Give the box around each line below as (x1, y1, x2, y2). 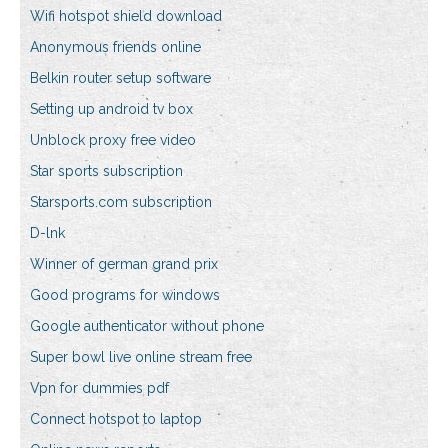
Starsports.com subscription (30, 194, 212, 211)
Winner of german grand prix (30, 256, 218, 273)
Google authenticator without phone (30, 318, 264, 335)
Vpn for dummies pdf (30, 380, 169, 397)
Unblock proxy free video (30, 132, 196, 149)
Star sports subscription (30, 163, 183, 180)
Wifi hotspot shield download (30, 8, 222, 25)
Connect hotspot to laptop (30, 411, 202, 428)
